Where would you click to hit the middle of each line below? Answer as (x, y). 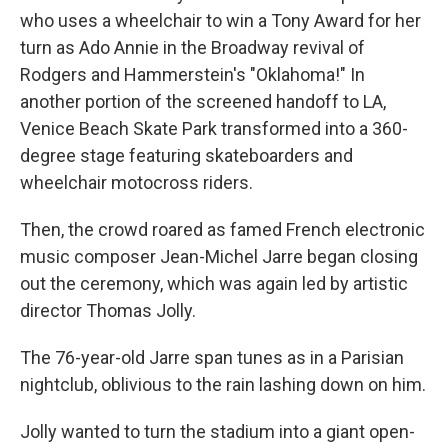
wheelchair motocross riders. (136, 182)
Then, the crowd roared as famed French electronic (222, 229)
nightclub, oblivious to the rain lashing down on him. (223, 384)
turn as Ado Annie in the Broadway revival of (192, 47)
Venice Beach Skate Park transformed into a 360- (214, 128)
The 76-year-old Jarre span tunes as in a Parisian (212, 357)
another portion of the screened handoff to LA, (203, 101)
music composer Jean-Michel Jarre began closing (219, 256)
